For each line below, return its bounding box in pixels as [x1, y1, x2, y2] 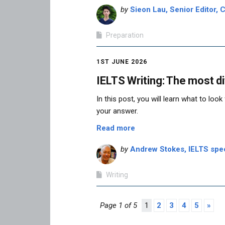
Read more [96, 124, 135, 133]
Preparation [106, 31, 144, 39]
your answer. [96, 106, 138, 116]
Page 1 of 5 [100, 201, 137, 210]
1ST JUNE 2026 [96, 58, 147, 65]
